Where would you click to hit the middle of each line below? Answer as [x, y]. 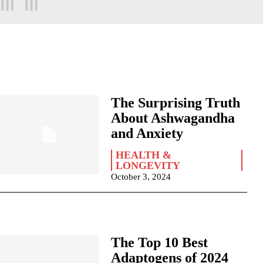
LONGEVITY [148, 166]
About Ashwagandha [173, 118]
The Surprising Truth [175, 103]
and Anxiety [147, 133]
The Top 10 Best [159, 242]
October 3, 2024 [141, 177]
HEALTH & [143, 155]
